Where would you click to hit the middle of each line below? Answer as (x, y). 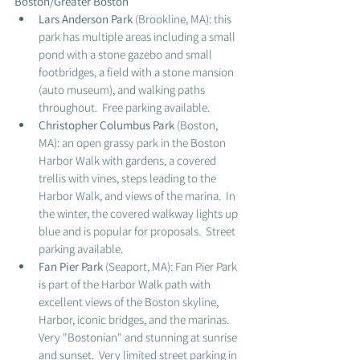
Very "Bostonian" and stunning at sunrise (139, 337)
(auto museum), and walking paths (123, 90)
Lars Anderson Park (86, 19)
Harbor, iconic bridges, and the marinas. (136, 319)
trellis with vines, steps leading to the (129, 178)
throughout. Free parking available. (125, 107)
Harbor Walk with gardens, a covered (129, 160)
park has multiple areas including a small (138, 37)
